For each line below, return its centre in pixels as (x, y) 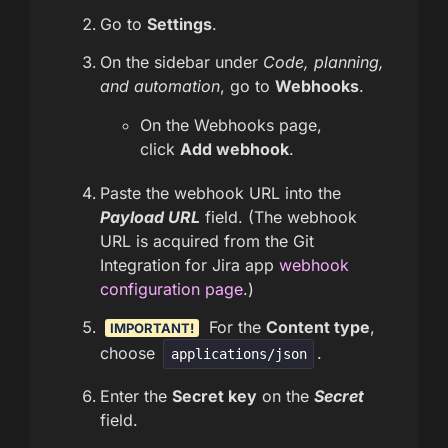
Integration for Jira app (189, 264)
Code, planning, (323, 62)
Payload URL (150, 216)
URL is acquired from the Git (207, 240)
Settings (179, 23)
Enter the (136, 395)
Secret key (214, 395)
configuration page (171, 288)
